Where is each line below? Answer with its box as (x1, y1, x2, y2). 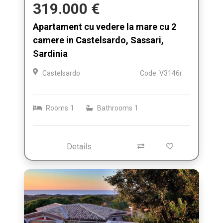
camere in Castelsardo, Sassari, (33, 34, 164, 45)
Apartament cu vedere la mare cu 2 (33, 21, 176, 32)
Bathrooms (97, 104, 132, 112)
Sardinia (33, 48, 68, 59)
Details (67, 141, 92, 151)
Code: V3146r (140, 69, 182, 77)
